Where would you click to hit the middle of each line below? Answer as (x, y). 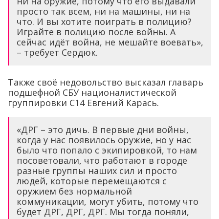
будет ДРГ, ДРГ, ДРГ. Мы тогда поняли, (103, 212)
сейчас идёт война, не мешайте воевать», (110, 42)
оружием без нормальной (74, 191)
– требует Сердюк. (57, 53)
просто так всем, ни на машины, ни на (103, 11)
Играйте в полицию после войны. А (96, 32)
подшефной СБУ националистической (92, 93)
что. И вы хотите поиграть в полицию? (104, 22)
